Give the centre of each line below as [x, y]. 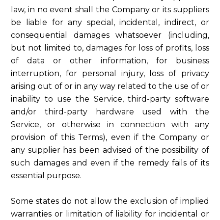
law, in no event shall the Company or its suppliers [110, 10]
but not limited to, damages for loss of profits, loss [110, 48]
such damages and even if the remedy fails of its [110, 163]
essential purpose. [46, 176]
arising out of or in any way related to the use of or [110, 86]
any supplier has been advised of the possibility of [110, 150]
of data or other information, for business [110, 61]
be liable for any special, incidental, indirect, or [110, 22]
